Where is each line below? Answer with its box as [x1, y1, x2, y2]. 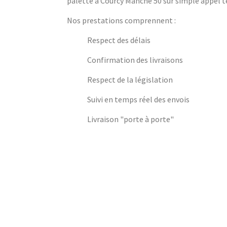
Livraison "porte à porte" [87, 114, 174, 125]
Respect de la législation [87, 74, 173, 85]
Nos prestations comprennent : [67, 15, 176, 26]
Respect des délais [87, 35, 150, 46]
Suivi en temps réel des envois [87, 94, 190, 105]
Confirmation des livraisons [87, 55, 183, 65]
